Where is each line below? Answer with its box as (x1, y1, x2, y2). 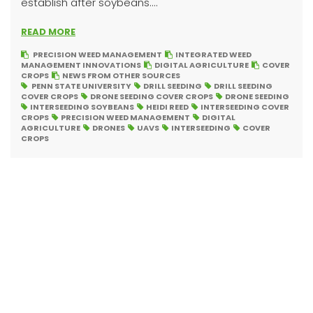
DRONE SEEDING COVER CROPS (90, 91, 213, 102)
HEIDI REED (146, 101, 189, 112)
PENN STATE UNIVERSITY (31, 80, 131, 92)
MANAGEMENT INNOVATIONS (21, 59, 141, 71)
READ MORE (21, 25, 75, 38)
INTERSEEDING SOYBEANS (30, 101, 134, 112)
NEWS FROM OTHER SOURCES (62, 70, 180, 81)
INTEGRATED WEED (175, 49, 252, 60)
